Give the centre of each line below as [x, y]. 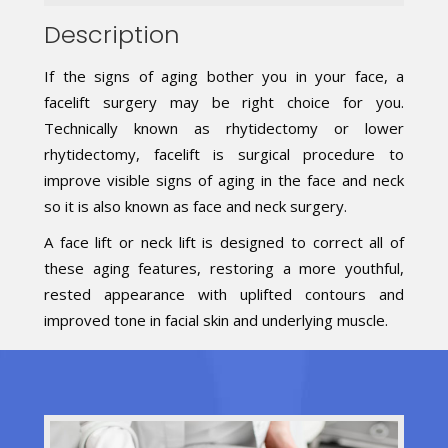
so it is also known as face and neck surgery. [195, 205]
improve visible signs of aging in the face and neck [224, 179]
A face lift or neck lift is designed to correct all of [224, 241]
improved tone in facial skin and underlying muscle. [216, 319]
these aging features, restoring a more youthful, [224, 267]
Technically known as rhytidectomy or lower [224, 127]
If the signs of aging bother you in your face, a [224, 75]
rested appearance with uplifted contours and [224, 293]
